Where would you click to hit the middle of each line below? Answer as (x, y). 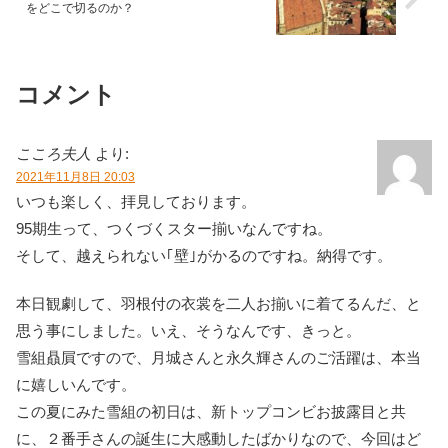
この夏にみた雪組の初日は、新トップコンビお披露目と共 (211, 412)
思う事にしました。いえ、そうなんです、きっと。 (188, 331)
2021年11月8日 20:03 (75, 177)
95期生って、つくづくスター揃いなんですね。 (174, 229)
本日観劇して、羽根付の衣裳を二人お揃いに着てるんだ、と (218, 304)
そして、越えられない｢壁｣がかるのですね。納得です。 (204, 256)
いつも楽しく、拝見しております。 (136, 202)
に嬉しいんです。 (76, 385)
